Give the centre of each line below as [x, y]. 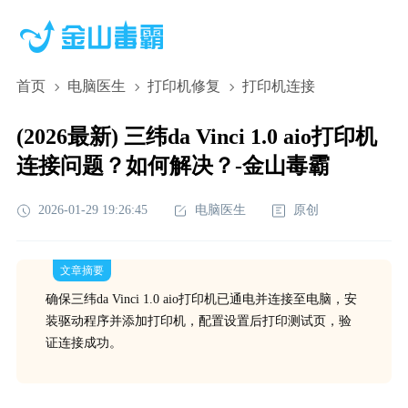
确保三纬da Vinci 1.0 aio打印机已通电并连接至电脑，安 [201, 299]
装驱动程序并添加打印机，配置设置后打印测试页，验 [198, 321]
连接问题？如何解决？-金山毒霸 [173, 166]
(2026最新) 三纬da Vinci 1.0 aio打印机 [196, 137]
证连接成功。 [83, 343]
